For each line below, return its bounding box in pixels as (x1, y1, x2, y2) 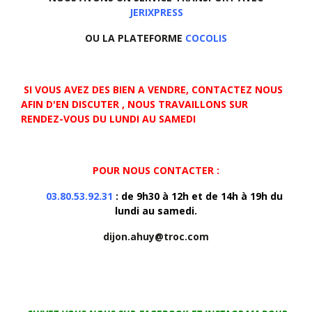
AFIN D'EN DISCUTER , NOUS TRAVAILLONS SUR (21, 97, 248, 111)
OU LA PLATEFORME (85, 31, 185, 45)
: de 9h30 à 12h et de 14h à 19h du (113, 189, 283, 203)
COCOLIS (185, 31, 227, 45)
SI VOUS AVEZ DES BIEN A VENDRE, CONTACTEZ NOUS (21, 83, 283, 97)
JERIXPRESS (129, 6, 183, 19)
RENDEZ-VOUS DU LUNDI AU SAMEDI (21, 112, 198, 126)
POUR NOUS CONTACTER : (93, 164, 219, 178)
